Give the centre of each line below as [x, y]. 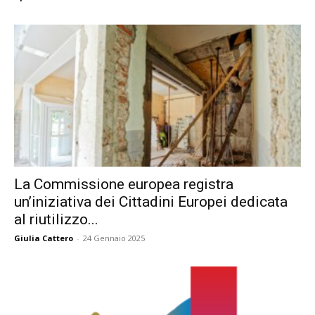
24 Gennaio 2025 [114, 238]
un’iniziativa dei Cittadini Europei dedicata [151, 201]
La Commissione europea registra [124, 184]
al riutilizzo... [56, 219]
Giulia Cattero [44, 238]
